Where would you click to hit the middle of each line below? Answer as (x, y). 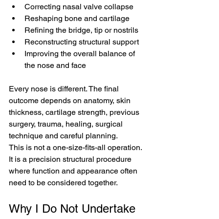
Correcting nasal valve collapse (79, 7)
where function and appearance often (74, 171)
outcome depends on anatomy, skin (71, 100)
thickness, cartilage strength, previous (75, 112)
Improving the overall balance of (81, 54)
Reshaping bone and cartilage (77, 18)
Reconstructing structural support (82, 42)
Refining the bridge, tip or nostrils (81, 30)
